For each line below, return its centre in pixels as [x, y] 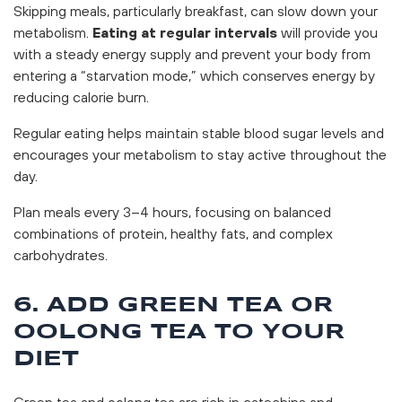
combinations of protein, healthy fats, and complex [173, 233]
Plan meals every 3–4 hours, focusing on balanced [172, 211]
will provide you [328, 32]
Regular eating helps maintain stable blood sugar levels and [199, 132]
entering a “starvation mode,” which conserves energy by [194, 75]
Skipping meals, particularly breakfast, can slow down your [196, 10]
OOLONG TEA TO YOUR [179, 332]
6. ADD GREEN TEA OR [173, 305]
